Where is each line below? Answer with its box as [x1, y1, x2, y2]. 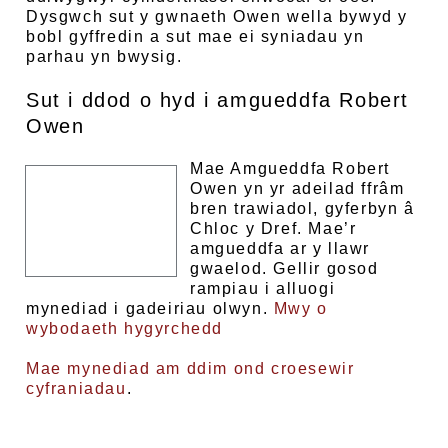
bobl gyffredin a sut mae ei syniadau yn [26, 28, 365, 45]
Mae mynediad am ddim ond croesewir [26, 360, 355, 377]
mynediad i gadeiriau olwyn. [26, 300, 274, 317]
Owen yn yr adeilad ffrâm [190, 180, 405, 197]
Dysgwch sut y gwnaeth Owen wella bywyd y [26, 8, 409, 25]
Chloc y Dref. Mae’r [190, 220, 357, 237]
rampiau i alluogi [190, 280, 336, 297]
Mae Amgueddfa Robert [190, 160, 391, 177]
